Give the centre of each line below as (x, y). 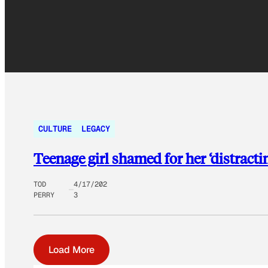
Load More (71, 250)
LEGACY (96, 129)
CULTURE (55, 129)
